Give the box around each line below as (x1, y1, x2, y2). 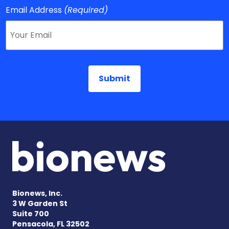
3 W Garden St (12, 198, 67, 209)
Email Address (6, 4, 62, 16)
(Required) (64, 4, 108, 16)
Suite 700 (12, 209, 49, 219)
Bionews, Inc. (12, 188, 62, 199)
